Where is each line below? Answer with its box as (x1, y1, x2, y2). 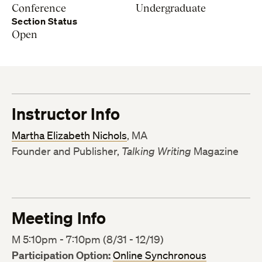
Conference (12, 2, 66, 15)
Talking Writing (122, 144, 191, 158)
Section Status (12, 15, 78, 27)
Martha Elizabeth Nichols (12, 129, 127, 142)
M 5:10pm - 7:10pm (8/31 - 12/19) (12, 233, 164, 246)
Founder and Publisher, (12, 144, 122, 158)
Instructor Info (12, 104, 120, 125)
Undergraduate (136, 2, 206, 15)
